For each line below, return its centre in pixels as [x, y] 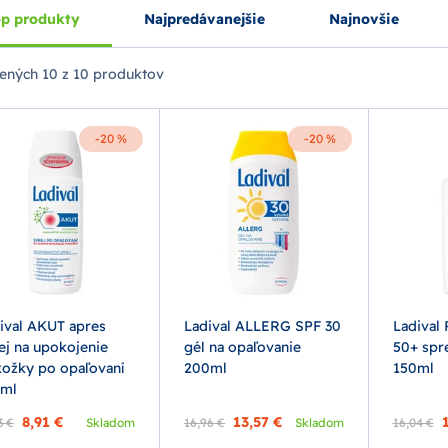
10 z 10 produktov [101, 74]
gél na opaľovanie [243, 347]
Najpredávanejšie [204, 19]
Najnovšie [364, 19]
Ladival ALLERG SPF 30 [263, 326]
